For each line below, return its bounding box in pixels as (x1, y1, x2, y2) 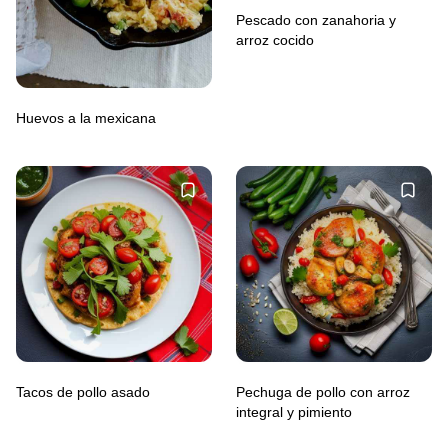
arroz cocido (236, 31, 314, 48)
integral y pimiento (236, 403, 352, 420)
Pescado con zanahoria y (236, 11, 396, 28)
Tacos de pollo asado (16, 383, 150, 400)
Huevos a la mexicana (16, 109, 156, 126)
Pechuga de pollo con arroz (236, 383, 410, 400)
